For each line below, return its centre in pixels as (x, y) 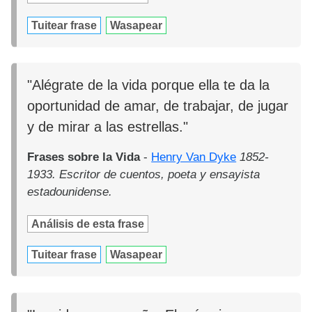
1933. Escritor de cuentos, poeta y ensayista (144, 175)
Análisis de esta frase (88, 224)
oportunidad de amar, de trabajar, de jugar (158, 106)
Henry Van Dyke (194, 157)
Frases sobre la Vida (84, 157)
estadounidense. (70, 192)
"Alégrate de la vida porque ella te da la (149, 85)
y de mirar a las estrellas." (108, 127)
